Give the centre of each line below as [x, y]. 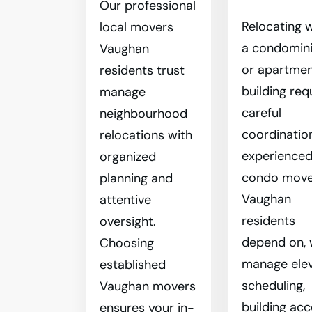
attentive [125, 200]
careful [262, 113]
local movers [136, 27]
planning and [136, 178]
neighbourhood [143, 114]
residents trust [142, 70]
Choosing [127, 243]
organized [128, 157]
